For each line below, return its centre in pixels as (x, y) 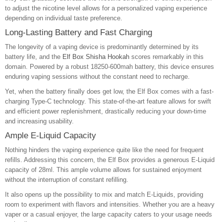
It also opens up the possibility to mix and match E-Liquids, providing (104, 194)
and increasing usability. (39, 121)
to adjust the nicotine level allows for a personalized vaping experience (106, 8)
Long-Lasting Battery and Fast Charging (79, 32)
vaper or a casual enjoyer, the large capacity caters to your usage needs (109, 214)
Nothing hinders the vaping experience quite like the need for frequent (104, 150)
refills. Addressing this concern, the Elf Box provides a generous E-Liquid (110, 160)
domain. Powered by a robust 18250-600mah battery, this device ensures (110, 67)
